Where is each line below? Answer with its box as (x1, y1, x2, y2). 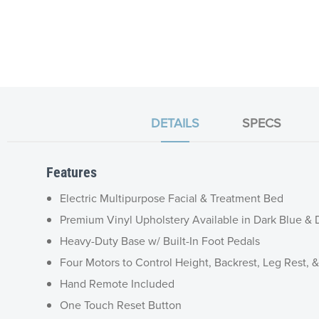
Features (46, 163, 97, 181)
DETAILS (150, 114, 199, 132)
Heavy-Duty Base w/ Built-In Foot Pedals (60, 232, 263, 249)
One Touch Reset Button (60, 296, 184, 313)
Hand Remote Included (60, 275, 177, 291)
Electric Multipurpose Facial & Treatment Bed (60, 189, 286, 206)
